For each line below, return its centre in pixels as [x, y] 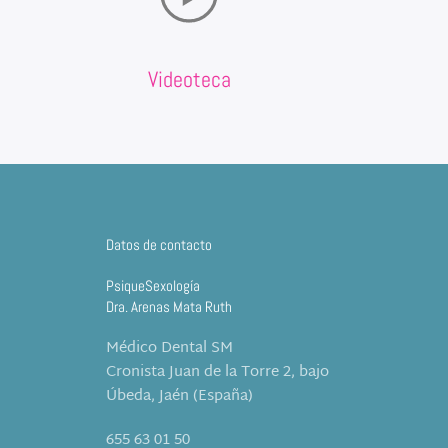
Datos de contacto [159, 245]
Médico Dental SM [169, 349]
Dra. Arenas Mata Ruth [169, 307]
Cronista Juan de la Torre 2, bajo [217, 373]
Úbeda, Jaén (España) [179, 397]
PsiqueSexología [153, 286]
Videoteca [189, 79]
